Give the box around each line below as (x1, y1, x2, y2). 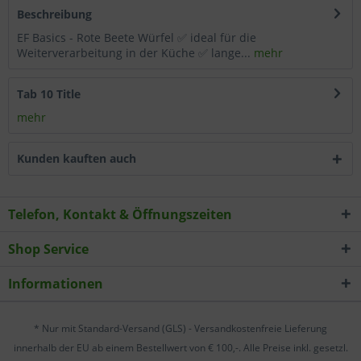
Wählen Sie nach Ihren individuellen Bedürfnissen (44, 13, 317, 29)
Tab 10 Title (17, 85, 81, 102)
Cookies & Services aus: (118, 32, 243, 48)
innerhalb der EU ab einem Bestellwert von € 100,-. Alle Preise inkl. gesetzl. (13, 341, 348, 355)
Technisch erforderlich (78, 78, 201, 94)
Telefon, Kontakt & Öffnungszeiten (8, 205, 232, 223)
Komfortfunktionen (78, 118, 181, 135)
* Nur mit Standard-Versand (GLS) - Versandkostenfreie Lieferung (34, 322, 327, 336)
